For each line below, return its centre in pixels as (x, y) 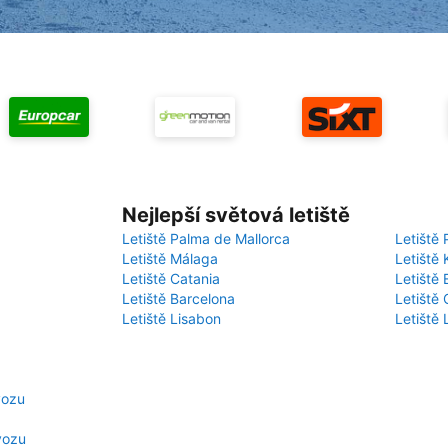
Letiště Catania (171, 278)
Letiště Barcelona (178, 298)
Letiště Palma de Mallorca (206, 238)
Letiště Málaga (170, 258)
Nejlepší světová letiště (236, 215)
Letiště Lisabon (171, 318)
